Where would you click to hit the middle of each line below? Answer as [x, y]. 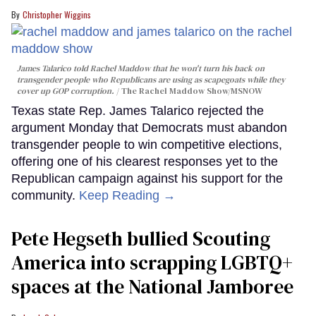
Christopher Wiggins [57, 14]
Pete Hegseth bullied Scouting [141, 238]
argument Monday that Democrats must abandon [149, 127]
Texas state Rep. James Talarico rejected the [138, 110]
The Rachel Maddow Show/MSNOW [192, 91]
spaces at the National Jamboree [152, 286]
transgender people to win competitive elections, [147, 144]
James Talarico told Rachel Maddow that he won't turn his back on [141, 68]
